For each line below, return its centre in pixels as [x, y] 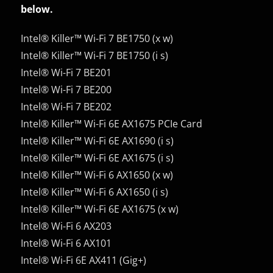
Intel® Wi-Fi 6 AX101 [66, 243]
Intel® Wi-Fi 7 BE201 [66, 72]
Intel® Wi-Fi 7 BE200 [66, 89]
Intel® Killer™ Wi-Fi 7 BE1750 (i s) [95, 55]
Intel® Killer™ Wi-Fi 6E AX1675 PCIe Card [112, 123]
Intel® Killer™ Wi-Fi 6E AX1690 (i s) [97, 140]
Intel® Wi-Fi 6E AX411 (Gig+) [84, 260]
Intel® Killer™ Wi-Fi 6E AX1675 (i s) [97, 158]
